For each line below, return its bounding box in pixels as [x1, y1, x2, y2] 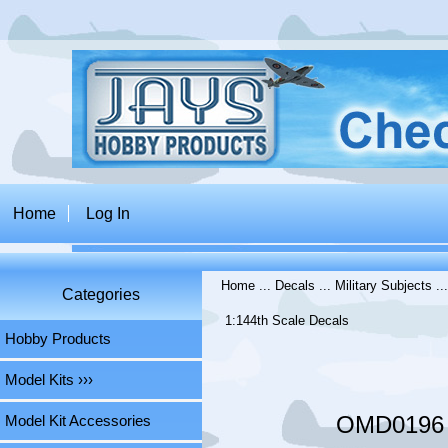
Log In [86, 204, 131, 222]
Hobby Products [5, 331, 111, 348]
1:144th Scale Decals [225, 313, 349, 329]
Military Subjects [335, 278, 433, 294]
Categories [61, 286, 140, 304]
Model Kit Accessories [5, 413, 151, 430]
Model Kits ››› [5, 372, 93, 389]
